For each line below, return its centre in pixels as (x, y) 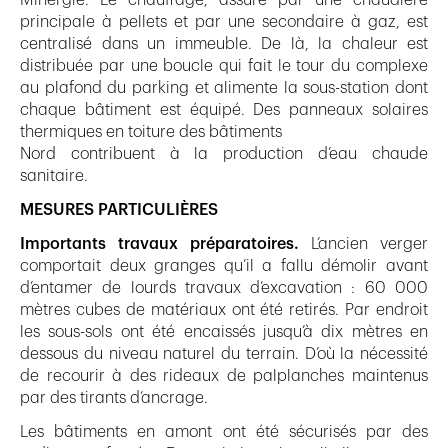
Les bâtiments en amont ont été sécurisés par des (224, 431)
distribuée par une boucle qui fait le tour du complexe (224, 65)
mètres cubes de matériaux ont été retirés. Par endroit (224, 309)
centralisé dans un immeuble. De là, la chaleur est (224, 43)
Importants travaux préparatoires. (159, 243)
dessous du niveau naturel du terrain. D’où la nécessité (224, 353)
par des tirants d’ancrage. (114, 397)
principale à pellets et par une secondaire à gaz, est (224, 21)
